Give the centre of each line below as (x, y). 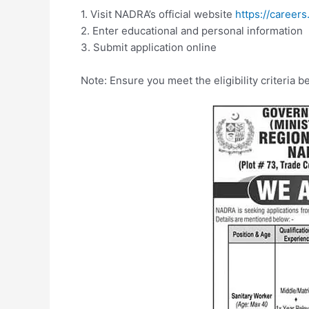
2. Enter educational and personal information (192, 31)
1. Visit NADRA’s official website (158, 14)
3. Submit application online (149, 47)
